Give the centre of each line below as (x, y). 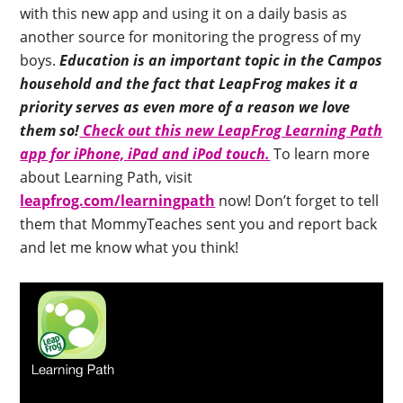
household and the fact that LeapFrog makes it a (189, 84)
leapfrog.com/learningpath (118, 201)
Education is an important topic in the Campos (219, 61)
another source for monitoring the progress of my (191, 37)
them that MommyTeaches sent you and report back (199, 224)
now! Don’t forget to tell (297, 201)
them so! (50, 131)
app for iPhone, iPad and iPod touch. (145, 154)
